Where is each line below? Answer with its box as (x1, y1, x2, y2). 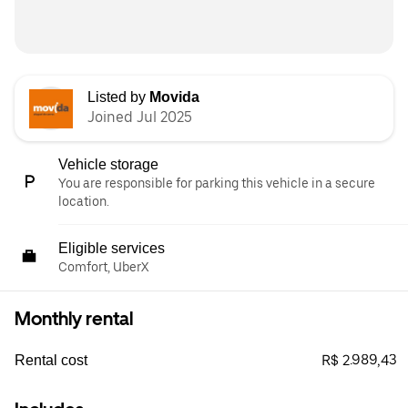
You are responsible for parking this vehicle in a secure (58, 176, 375, 191)
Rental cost (15, 352, 87, 369)
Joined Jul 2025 (87, 108, 192, 127)
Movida (149, 89, 199, 106)
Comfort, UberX (58, 260, 148, 275)
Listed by (87, 89, 149, 106)
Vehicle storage (58, 157, 158, 173)
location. (58, 194, 109, 209)
